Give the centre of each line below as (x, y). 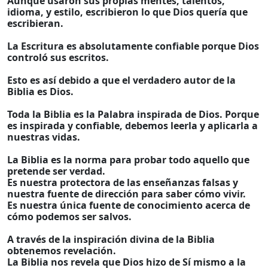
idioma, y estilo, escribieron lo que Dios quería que (127, 12)
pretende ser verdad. (56, 171)
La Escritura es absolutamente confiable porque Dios (133, 46)
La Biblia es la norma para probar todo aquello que (128, 160)
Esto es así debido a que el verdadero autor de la (121, 80)
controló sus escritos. (58, 57)
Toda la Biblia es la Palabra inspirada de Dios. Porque (133, 114)
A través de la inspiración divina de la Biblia (111, 239)
